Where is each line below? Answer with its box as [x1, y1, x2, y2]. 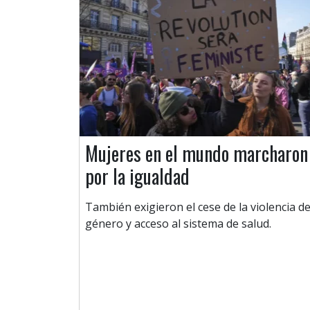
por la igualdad [85, 162, 190, 191]
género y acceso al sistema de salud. [85, 216, 271, 232]
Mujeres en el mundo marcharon [85, 139, 308, 168]
